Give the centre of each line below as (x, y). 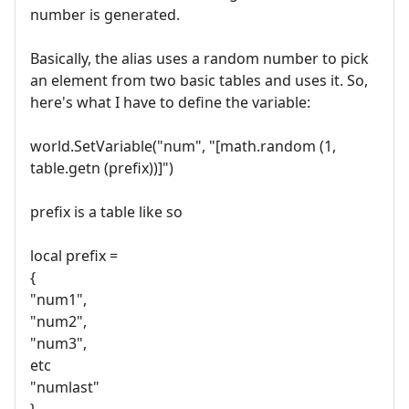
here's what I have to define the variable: (170, 102)
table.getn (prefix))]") (102, 168)
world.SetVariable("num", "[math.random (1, (183, 146)
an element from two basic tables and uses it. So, (199, 80)
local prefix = (74, 255)
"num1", (58, 299)
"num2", (58, 321)
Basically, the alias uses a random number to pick (199, 58)
